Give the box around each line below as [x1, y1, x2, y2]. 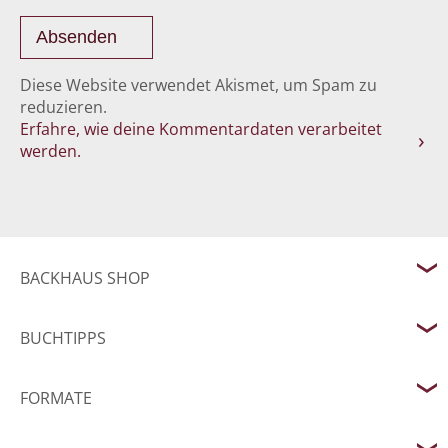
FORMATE [20, 386, 92, 409]
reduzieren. [20, 95, 107, 118]
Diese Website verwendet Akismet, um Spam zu [20, 73, 377, 96]
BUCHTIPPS [20, 326, 106, 349]
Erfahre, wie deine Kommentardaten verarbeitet [20, 117, 382, 140]
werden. [20, 139, 81, 162]
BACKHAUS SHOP [20, 266, 150, 289]
